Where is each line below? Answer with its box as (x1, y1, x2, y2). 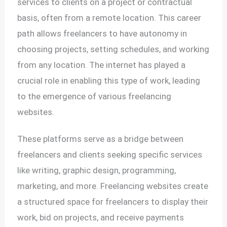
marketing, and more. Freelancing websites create (17, 180, 209, 191)
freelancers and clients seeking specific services (17, 149, 203, 160)
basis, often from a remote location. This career (17, 12, 202, 23)
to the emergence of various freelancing (17, 91, 172, 101)
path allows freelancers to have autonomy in (17, 28, 187, 39)
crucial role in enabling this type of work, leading (17, 75, 201, 86)
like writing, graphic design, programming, (17, 165, 176, 175)
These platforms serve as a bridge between (17, 133, 184, 144)
